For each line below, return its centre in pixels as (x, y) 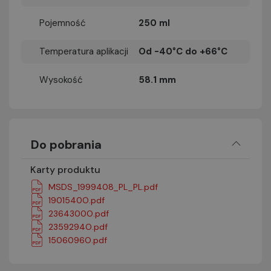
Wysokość (61, 80)
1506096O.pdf (78, 240)
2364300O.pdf (79, 213)
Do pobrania (66, 145)
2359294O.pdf (78, 227)
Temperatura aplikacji (84, 51)
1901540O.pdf (77, 200)
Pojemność (63, 23)
